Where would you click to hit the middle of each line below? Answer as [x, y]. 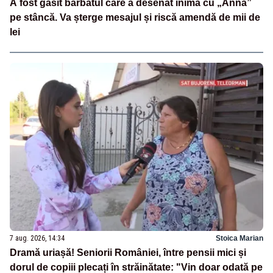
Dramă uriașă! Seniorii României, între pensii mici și [128, 253]
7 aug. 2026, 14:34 [37, 239]
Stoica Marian [239, 239]
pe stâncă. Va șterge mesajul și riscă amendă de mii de [135, 17]
